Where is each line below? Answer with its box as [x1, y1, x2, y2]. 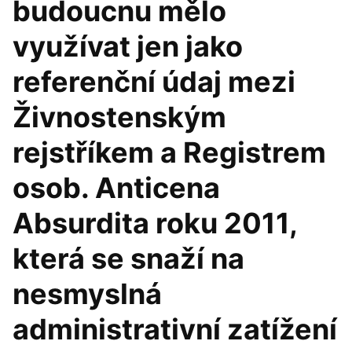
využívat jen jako [13, 29, 243, 64]
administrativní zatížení [13, 312, 337, 346]
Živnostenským [13, 100, 226, 134]
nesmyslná [13, 277, 162, 311]
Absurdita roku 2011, [13, 206, 297, 240]
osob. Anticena [13, 170, 220, 205]
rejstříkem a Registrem [13, 135, 326, 170]
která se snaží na [13, 241, 244, 276]
